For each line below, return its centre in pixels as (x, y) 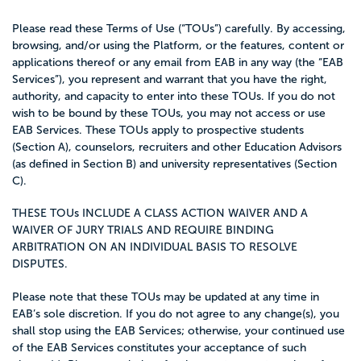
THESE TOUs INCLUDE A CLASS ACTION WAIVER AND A (160, 214)
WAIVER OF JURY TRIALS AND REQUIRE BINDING (143, 230)
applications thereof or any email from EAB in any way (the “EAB (178, 62)
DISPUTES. (40, 264)
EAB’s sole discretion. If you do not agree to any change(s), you (176, 313)
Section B (108, 164)
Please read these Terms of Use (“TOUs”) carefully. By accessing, (179, 29)
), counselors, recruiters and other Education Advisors (203, 147)
